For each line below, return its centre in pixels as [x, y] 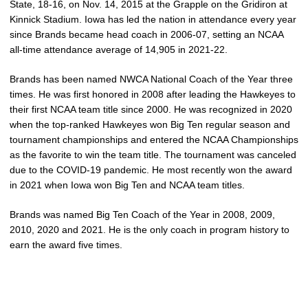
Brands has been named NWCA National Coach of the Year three [151, 79]
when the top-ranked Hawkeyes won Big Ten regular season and [150, 124]
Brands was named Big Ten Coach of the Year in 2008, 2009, [142, 214]
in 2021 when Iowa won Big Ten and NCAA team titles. [127, 185]
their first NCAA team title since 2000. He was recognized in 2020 [151, 109]
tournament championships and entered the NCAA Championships [154, 140]
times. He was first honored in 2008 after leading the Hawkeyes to [153, 94]
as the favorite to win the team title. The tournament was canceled [153, 155]
